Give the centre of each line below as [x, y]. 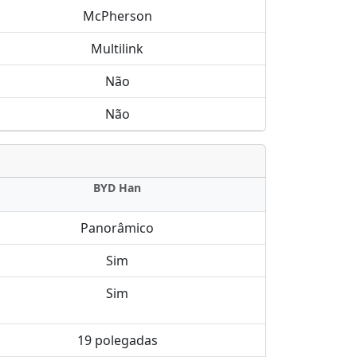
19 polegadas [117, 340]
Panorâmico [118, 228]
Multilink [118, 49]
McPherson [117, 16]
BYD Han [118, 188]
